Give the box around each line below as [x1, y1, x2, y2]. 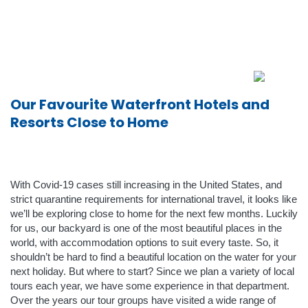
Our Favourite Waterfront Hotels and [10, 95, 269, 115]
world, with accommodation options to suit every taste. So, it [10, 236, 278, 249]
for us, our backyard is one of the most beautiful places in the [10, 222, 282, 234]
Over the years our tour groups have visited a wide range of [10, 294, 276, 307]
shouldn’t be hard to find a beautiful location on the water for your [10, 251, 296, 263]
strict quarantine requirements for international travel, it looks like [10, 193, 297, 206]
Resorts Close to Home [10, 113, 168, 133]
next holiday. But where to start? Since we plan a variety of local [10, 265, 294, 278]
